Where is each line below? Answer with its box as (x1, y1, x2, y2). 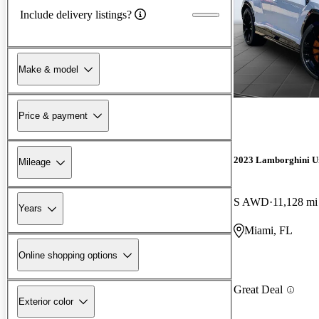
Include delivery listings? (20, 8, 132, 21)
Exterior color (19, 296, 73, 307)
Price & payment (19, 110, 88, 121)
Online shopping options (19, 249, 117, 261)
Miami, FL (244, 224, 293, 237)
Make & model (19, 63, 78, 75)
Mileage (19, 157, 51, 168)
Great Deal (234, 283, 283, 296)
